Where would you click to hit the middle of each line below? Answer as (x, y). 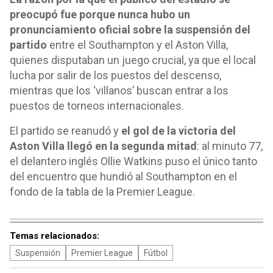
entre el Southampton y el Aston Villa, (137, 45)
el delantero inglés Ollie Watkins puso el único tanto (133, 161)
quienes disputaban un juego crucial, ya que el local (133, 60)
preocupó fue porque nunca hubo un (100, 14)
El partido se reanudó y (66, 131)
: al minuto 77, (230, 146)
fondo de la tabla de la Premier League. (102, 192)
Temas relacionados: (55, 236)
